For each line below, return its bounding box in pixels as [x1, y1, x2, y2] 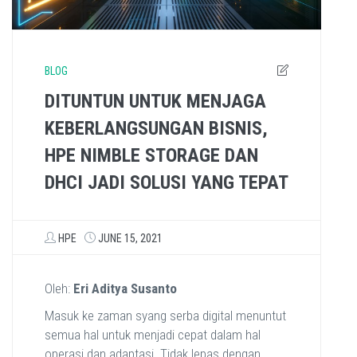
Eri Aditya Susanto [73, 280, 177, 297]
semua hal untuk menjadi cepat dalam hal [45, 327, 261, 343]
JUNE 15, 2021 [98, 232, 163, 245]
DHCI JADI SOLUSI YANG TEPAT [45, 171, 288, 194]
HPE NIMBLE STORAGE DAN [45, 144, 258, 167]
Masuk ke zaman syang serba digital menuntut [45, 308, 286, 324]
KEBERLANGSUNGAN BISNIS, [45, 117, 268, 140]
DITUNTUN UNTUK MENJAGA [45, 90, 266, 113]
